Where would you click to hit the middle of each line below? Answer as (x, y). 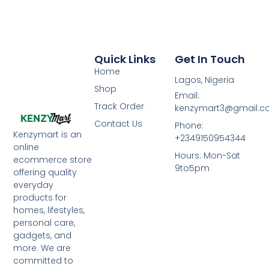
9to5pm (192, 168)
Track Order (119, 106)
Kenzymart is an (48, 135)
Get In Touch (210, 59)
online (26, 147)
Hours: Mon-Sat (208, 155)
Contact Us (118, 123)
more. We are (42, 248)
